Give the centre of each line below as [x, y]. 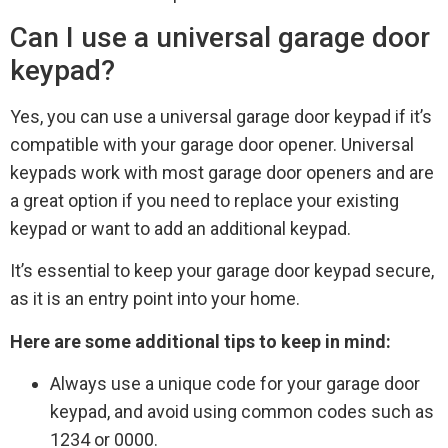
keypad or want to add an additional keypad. [180, 229]
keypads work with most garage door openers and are [222, 173]
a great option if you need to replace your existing [204, 201]
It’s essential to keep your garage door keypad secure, [222, 271]
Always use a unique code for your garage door [235, 384]
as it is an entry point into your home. [155, 299]
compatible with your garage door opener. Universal [212, 145]
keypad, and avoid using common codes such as [242, 412]
